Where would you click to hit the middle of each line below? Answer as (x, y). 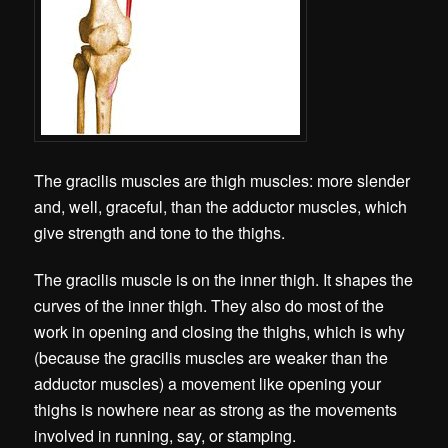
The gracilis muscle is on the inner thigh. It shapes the (224, 279)
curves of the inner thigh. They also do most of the (209, 305)
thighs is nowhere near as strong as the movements (216, 409)
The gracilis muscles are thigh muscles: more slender (222, 180)
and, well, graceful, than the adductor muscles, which (221, 206)
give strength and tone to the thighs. (160, 232)
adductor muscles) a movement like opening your (208, 383)
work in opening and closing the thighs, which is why (220, 331)
